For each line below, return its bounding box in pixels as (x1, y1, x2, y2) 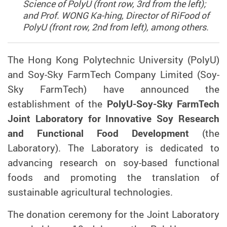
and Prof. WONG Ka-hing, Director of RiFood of (22, 9, 209, 21)
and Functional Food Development (8, 126, 189, 140)
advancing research (8, 156, 105, 169)
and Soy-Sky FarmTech (8, 67, 115, 81)
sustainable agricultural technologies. (8, 185, 173, 199)
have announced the (103, 82, 219, 96)
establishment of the (8, 97, 107, 110)
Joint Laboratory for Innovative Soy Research (8, 111, 219, 125)
